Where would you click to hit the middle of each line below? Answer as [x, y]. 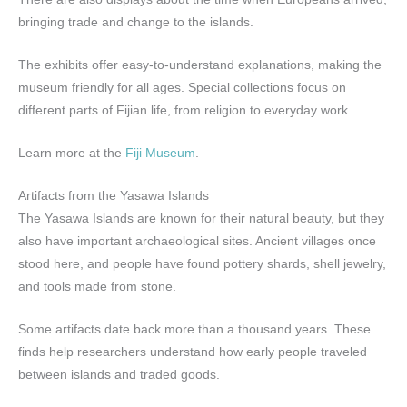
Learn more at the [72, 154]
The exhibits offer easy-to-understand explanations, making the [200, 65]
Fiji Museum [160, 154]
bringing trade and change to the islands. [136, 23]
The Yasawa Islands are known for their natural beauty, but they [201, 218]
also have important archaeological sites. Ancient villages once [197, 241]
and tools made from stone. [97, 286]
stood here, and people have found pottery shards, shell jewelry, [202, 263]
